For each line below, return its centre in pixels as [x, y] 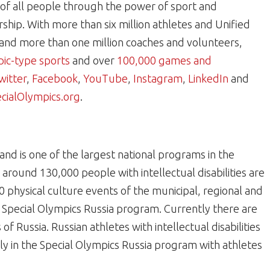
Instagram [158, 78]
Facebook [55, 78]
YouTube [105, 78]
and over [95, 60]
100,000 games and [164, 60]
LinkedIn [209, 78]
